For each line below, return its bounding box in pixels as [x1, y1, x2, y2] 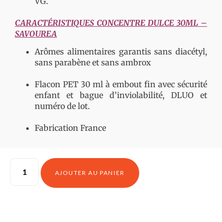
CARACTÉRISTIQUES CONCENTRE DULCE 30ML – [15, 17, 207, 28]
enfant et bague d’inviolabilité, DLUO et [35, 90, 207, 101]
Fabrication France [35, 123, 106, 133]
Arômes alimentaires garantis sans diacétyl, [35, 47, 207, 57]
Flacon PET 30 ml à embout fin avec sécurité [35, 79, 207, 90]
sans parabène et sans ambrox [35, 57, 151, 68]
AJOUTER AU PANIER [55, 169, 125, 177]
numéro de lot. [35, 101, 90, 111]
